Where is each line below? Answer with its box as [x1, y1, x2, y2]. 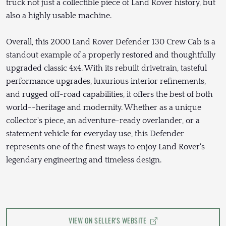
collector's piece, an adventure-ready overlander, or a [6, 116, 200, 126]
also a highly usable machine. [6, 11, 111, 21]
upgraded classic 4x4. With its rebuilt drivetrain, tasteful [6, 64, 207, 73]
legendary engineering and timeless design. [6, 155, 161, 165]
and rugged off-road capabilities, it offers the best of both [6, 90, 213, 99]
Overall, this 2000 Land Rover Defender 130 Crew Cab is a [6, 37, 215, 47]
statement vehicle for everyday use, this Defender [6, 129, 184, 139]
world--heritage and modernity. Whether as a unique [6, 103, 201, 112]
